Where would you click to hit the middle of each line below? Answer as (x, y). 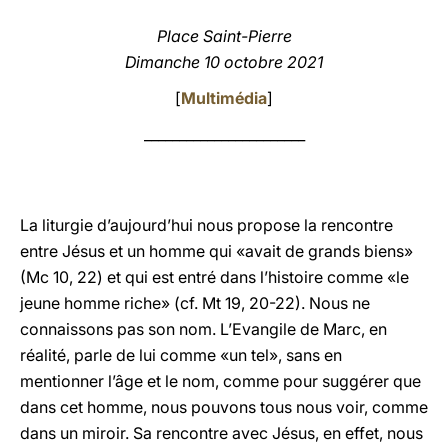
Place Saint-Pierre (224, 36)
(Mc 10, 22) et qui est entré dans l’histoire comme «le (214, 277)
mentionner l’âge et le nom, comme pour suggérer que (220, 381)
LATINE (343, 33)
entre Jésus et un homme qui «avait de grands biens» (216, 251)
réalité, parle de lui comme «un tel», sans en (181, 355)
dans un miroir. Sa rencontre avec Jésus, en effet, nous (221, 433)
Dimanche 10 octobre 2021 (224, 62)
